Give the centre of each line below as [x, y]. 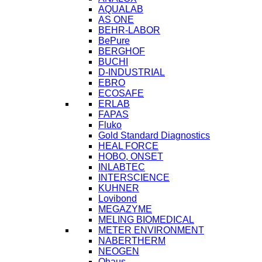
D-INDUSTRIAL [132, 73]
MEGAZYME [125, 209]
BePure [114, 41]
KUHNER [119, 188]
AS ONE [116, 20]
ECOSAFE [121, 94]
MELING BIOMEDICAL [146, 220]
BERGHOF [122, 51]
